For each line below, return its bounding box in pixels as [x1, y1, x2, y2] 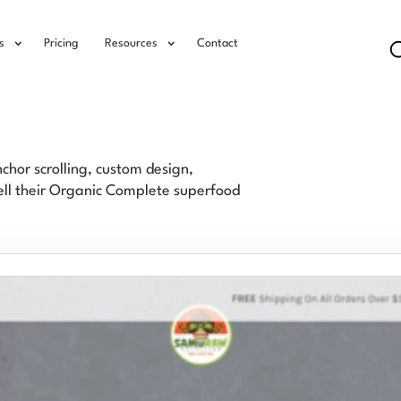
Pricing [44, 38, 78, 49]
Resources [105, 38, 158, 49]
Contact [197, 38, 238, 49]
